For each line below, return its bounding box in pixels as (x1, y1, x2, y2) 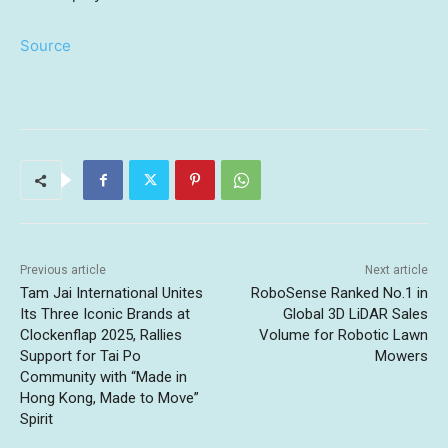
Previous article (20, 263, 106, 278)
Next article (364, 263, 428, 278)
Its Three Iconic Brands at (20, 305, 190, 324)
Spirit (20, 410, 53, 429)
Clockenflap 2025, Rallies (20, 326, 182, 345)
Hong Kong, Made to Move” (20, 389, 199, 408)
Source (20, 36, 71, 56)
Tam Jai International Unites (20, 284, 203, 303)
